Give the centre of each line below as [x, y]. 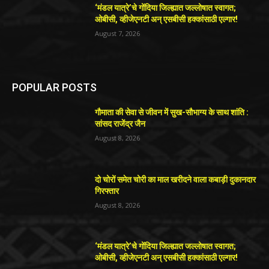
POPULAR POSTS [54, 87]
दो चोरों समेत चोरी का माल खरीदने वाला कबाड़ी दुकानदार [176, 179]
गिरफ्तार [107, 191]
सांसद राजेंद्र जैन [120, 123]
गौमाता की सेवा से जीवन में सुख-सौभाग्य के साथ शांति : [172, 112]
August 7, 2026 [118, 34]
